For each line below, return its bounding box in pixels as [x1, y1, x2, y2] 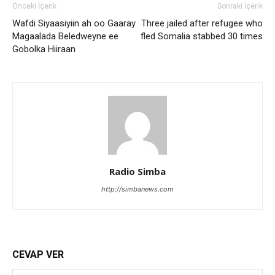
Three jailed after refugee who [141, 18, 263, 29]
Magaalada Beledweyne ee [12, 31, 118, 42]
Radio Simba [109, 165, 166, 177]
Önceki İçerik [12, 2, 56, 10]
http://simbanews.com [101, 185, 174, 193]
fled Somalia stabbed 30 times [141, 31, 263, 42]
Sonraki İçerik [217, 2, 263, 10]
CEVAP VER [12, 249, 64, 260]
